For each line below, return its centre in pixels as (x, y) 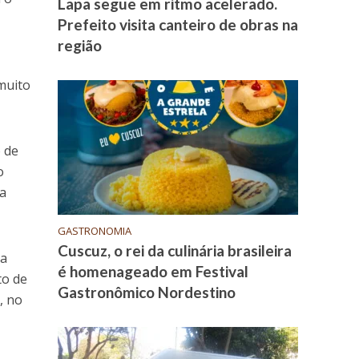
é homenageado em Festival (153, 272)
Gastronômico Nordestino (147, 292)
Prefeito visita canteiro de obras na (178, 25)
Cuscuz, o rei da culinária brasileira (175, 251)
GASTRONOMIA (95, 231)
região (80, 46)
